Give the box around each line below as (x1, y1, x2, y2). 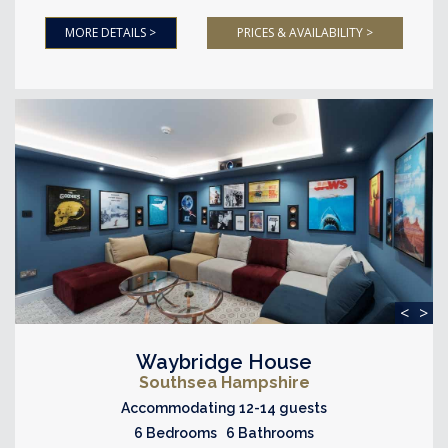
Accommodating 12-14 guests (121, 399, 327, 416)
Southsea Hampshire (138, 372, 310, 392)
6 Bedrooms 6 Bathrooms (134, 424, 314, 441)
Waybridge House (136, 349, 312, 374)
